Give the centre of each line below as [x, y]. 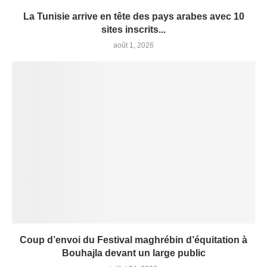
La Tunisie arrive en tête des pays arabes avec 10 [133, 17]
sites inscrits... [133, 30]
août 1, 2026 [133, 46]
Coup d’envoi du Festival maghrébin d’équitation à [133, 240]
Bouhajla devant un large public [133, 253]
